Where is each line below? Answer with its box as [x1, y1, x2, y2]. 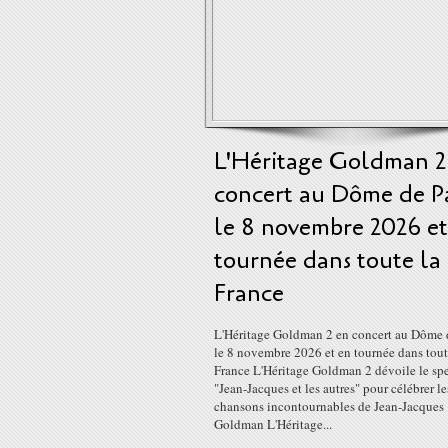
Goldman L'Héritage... [214, 415, 332, 433]
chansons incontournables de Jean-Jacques [214, 397, 444, 415]
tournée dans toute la [214, 244, 441, 277]
